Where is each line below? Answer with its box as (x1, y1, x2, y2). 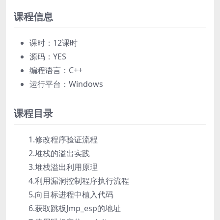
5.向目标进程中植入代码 (28, 189, 113, 200)
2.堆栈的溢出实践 (28, 147, 90, 159)
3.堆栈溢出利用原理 (28, 161, 98, 172)
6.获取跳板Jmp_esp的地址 (28, 202, 121, 214)
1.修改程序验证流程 (28, 134, 98, 145)
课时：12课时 (29, 37, 78, 48)
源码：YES (29, 51, 66, 62)
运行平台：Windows (29, 78, 103, 89)
